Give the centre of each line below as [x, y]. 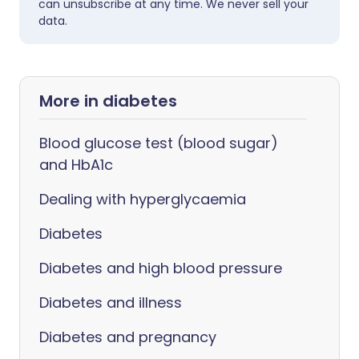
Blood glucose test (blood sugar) [159, 143]
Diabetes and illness [111, 303]
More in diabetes [108, 101]
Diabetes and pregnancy [128, 337]
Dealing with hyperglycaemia [143, 199]
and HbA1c [76, 165]
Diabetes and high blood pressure [161, 268]
